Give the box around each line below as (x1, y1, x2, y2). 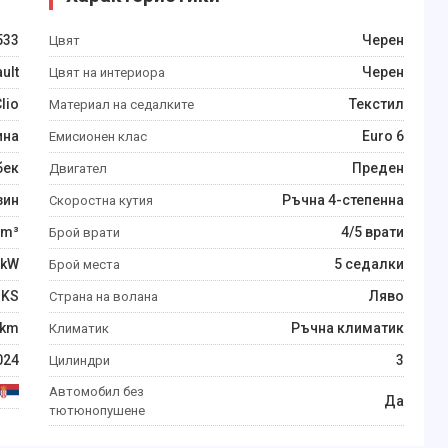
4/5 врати (341, 224, 404, 240)
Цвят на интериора (49, 65, 165, 80)
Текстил (349, 96, 404, 112)
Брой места (49, 257, 120, 272)
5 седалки (334, 256, 404, 272)
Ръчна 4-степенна (282, 192, 404, 208)
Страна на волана (49, 289, 158, 304)
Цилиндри (49, 353, 110, 368)
